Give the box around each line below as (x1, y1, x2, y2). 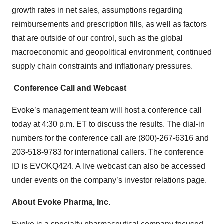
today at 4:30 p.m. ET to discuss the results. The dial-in (12, 120, 205, 129)
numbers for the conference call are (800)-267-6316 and (12, 134, 209, 143)
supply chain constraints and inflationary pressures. (12, 62, 193, 71)
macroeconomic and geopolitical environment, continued (12, 48, 212, 57)
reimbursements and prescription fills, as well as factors (12, 20, 207, 29)
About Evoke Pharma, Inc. (12, 198, 110, 207)
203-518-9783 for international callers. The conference (12, 148, 204, 157)
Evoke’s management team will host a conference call (12, 106, 202, 115)
